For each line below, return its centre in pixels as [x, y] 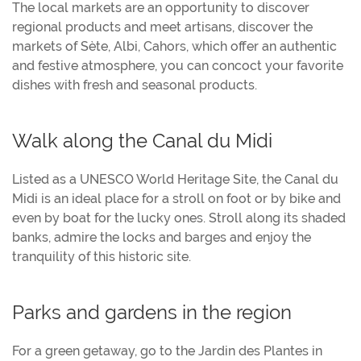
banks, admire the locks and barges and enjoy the [162, 238]
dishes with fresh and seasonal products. [135, 85]
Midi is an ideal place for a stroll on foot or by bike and [176, 199]
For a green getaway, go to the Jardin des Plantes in [167, 351]
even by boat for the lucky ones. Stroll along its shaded [179, 218]
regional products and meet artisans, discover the [162, 27]
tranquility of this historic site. [102, 257]
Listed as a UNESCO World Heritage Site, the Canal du [175, 180]
